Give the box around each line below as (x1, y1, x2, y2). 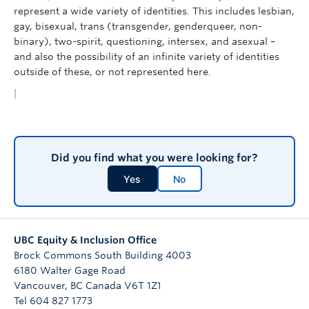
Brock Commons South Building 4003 (14, 249, 191, 261)
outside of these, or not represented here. (14, 66, 211, 77)
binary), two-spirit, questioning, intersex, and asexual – (14, 35, 276, 47)
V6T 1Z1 (124, 279, 161, 291)
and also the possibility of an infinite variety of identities (14, 50, 279, 62)
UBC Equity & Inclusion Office (14, 234, 157, 246)
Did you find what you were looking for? (51, 152, 258, 164)
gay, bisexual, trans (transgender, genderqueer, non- (14, 20, 262, 32)
